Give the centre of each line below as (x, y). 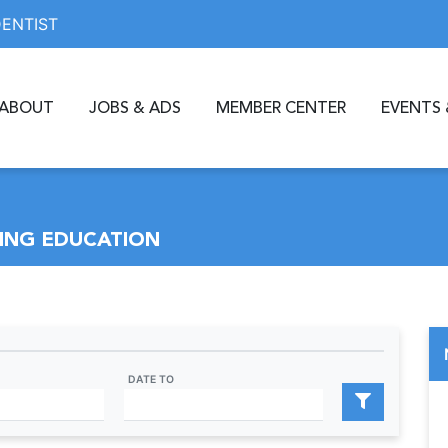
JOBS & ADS (135, 108)
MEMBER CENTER (281, 108)
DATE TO (150, 379)
